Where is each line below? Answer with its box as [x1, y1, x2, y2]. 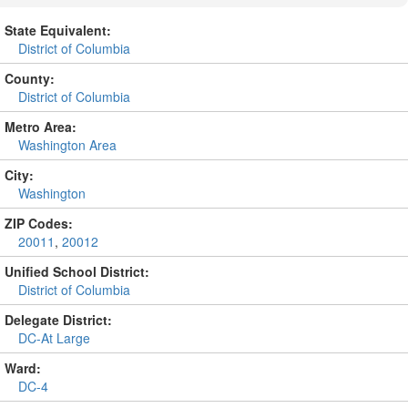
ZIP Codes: [5, 214, 73, 232]
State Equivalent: [5, 21, 111, 39]
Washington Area [18, 136, 117, 154]
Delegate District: [5, 311, 112, 329]
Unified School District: [5, 262, 149, 280]
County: [5, 69, 55, 87]
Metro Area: [5, 117, 76, 136]
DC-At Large [18, 329, 90, 347]
